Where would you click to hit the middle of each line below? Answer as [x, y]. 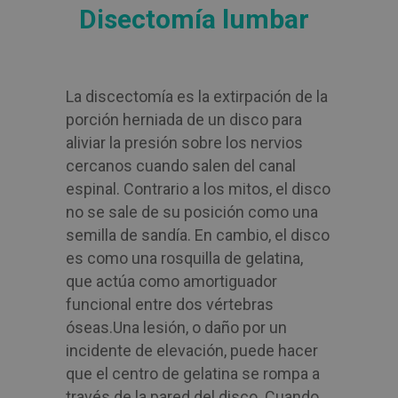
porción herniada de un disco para [184, 119]
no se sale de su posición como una [192, 212]
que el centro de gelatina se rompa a [193, 374]
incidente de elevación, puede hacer [192, 350]
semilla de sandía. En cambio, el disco [198, 235]
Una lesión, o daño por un [200, 327]
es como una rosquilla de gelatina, [184, 258]
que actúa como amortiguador [171, 281]
